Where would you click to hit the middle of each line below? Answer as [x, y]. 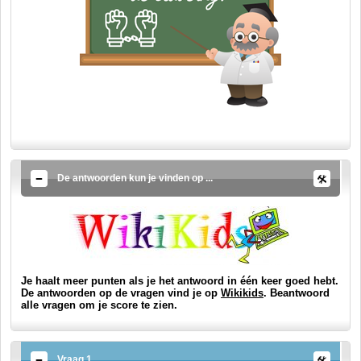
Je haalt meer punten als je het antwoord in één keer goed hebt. [180, 281]
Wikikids [242, 293]
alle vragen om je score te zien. [99, 305]
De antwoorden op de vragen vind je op [121, 293]
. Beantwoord [297, 293]
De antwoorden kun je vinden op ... [135, 178]
